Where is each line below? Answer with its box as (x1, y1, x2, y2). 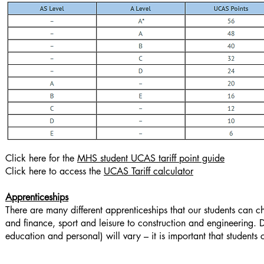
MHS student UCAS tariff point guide (77, 152, 225, 164)
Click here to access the (5, 165, 104, 177)
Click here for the (5, 152, 77, 164)
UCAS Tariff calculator (104, 165, 193, 177)
